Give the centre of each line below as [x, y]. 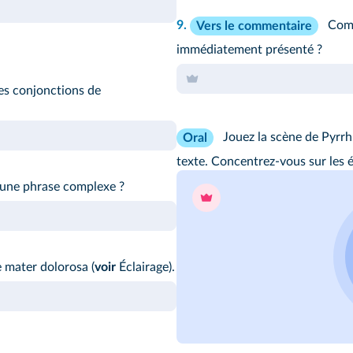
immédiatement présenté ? [249, 50]
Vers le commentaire [254, 26]
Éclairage [142, 268]
